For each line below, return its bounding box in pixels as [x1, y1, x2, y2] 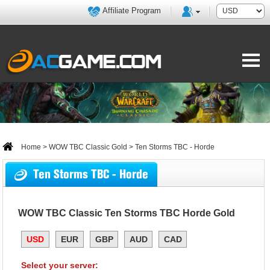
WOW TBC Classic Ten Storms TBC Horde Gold [18, 208, 236, 218]
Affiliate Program [102, 6, 162, 15]
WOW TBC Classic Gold [49, 143, 128, 151]
